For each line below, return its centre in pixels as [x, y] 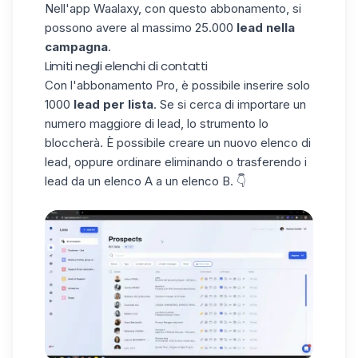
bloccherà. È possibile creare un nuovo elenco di [178, 142]
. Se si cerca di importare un [230, 104]
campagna [76, 46]
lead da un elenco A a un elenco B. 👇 [145, 181]
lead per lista [113, 104]
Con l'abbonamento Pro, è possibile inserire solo [177, 85]
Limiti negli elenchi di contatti [126, 66]
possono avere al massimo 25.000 [139, 27]
